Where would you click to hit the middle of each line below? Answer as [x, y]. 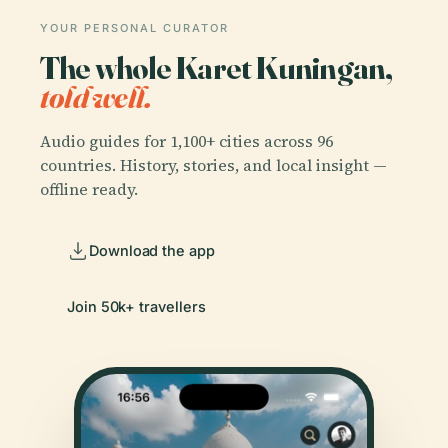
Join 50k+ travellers [136, 306]
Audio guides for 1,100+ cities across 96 [186, 140]
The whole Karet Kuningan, [216, 67]
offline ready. [89, 188]
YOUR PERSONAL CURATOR [134, 28]
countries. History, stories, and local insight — [213, 164]
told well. [96, 96]
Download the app [152, 250]
